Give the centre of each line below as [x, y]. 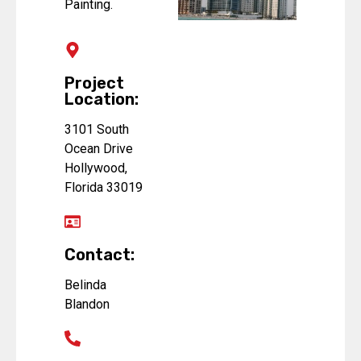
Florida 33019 [104, 188]
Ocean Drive [99, 149]
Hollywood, [96, 168]
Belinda [85, 285]
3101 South [97, 130]
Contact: [100, 255]
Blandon [87, 305]
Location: [102, 100]
